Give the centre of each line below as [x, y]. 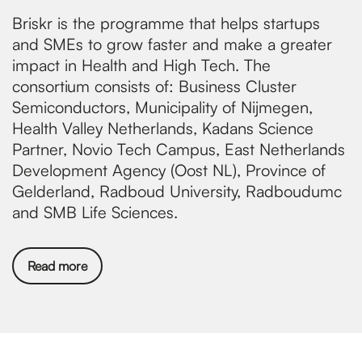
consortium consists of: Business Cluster [154, 86]
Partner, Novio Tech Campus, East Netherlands [179, 149]
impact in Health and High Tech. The [141, 65]
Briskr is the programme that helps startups [166, 23]
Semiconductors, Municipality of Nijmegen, [162, 107]
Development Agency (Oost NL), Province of [169, 170]
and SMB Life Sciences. [95, 212]
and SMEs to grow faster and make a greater [172, 44]
